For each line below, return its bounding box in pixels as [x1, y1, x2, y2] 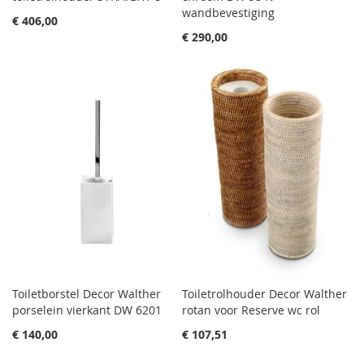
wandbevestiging [182, 4, 275, 20]
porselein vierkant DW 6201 [12, 301, 162, 318]
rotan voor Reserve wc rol [182, 301, 320, 318]
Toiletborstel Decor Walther [12, 285, 161, 301]
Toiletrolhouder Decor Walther [182, 285, 347, 301]
